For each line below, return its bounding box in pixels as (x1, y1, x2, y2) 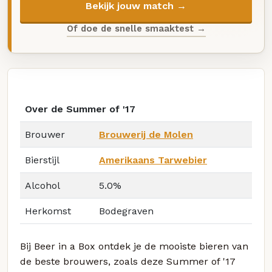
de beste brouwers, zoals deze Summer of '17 (20, 256, 236, 268)
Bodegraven (99, 205, 154, 217)
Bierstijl (25, 154, 59, 166)
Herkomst (25, 205, 71, 217)
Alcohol (25, 180, 60, 192)
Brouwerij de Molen (99, 129, 193, 141)
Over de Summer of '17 (25, 103, 135, 115)
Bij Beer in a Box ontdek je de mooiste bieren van (20, 240, 248, 253)
